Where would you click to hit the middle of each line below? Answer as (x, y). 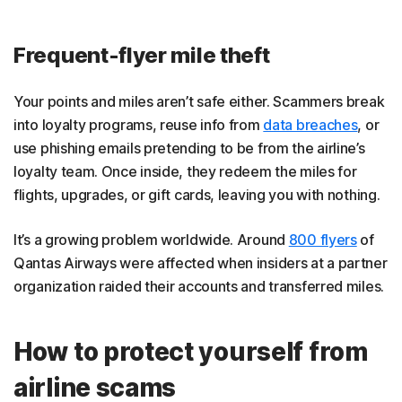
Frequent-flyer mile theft (142, 55)
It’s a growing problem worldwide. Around (151, 239)
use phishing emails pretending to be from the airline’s (189, 148)
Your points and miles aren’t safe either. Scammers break (199, 101)
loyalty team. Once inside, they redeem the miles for (185, 171)
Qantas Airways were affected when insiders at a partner (201, 262)
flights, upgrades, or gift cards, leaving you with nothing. (197, 194)
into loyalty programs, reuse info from (139, 124)
